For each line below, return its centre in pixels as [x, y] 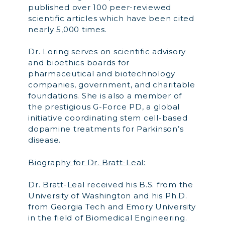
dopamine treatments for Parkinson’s [106, 129]
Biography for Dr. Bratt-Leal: [87, 162]
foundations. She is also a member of [105, 96]
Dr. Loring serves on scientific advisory [107, 51]
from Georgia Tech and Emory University [112, 207]
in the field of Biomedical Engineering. [108, 218]
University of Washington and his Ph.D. [108, 196]
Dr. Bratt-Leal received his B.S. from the [111, 185]
